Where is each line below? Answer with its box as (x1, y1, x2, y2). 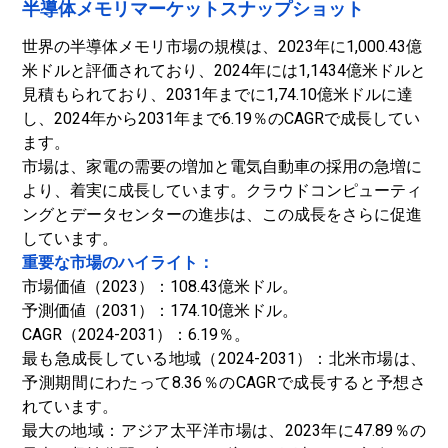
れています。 (22, 397, 118, 416)
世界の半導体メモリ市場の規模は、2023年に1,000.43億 (22, 37, 422, 56)
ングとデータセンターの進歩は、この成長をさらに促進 (22, 205, 422, 224)
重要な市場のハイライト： (22, 253, 214, 272)
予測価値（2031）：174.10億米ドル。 (22, 301, 298, 320)
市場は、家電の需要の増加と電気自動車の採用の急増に (22, 157, 422, 176)
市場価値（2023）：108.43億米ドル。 (22, 277, 298, 296)
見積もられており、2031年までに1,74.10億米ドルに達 (22, 85, 413, 104)
